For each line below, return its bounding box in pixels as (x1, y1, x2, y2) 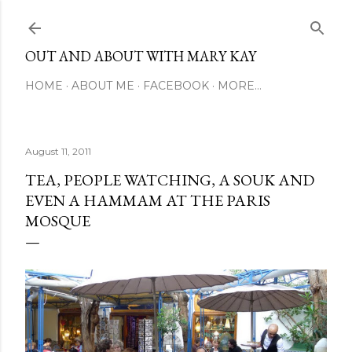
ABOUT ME (71, 79, 134, 93)
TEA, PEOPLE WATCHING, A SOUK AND (25, 170, 314, 190)
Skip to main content (112, 9, 240, 30)
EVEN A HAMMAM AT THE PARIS (25, 190, 270, 211)
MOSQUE (25, 211, 90, 231)
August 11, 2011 (25, 145, 91, 157)
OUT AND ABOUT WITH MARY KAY (25, 47, 256, 65)
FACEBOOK (143, 79, 209, 93)
